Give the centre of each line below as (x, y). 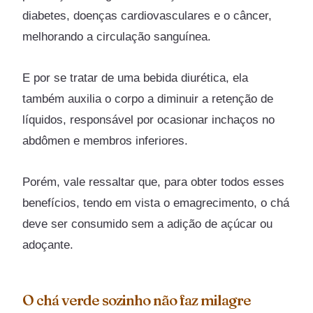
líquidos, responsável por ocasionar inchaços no (149, 120)
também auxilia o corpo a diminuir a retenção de (148, 99)
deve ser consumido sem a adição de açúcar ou (148, 224)
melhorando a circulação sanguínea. (117, 37)
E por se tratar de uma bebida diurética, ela (136, 78)
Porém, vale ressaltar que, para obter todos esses (154, 182)
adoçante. (48, 245)
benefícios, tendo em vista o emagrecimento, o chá (156, 203)
